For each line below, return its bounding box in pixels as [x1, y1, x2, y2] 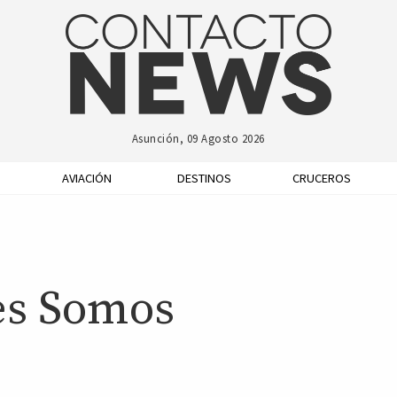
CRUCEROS [292, 169, 351, 186]
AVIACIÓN [62, 169, 112, 186]
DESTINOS [177, 169, 231, 186]
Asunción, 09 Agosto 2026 [131, 130, 265, 145]
